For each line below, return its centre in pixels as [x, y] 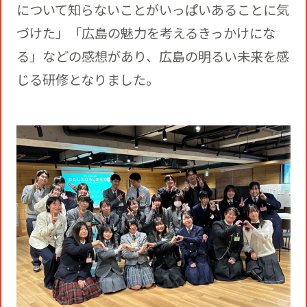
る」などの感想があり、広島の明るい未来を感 [152, 56]
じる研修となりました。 [87, 79]
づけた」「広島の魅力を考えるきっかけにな [146, 33]
